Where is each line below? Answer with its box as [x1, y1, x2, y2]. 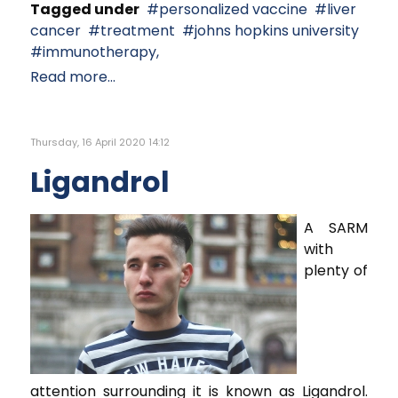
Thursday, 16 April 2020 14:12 [30, 134, 170, 149]
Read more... [30, 66, 115, 87]
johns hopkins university [195, 20, 359, 41]
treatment [100, 20, 175, 41]
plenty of [304, 259, 368, 281]
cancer [30, 20, 81, 41]
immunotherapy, [43, 41, 159, 62]
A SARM [304, 217, 368, 238]
